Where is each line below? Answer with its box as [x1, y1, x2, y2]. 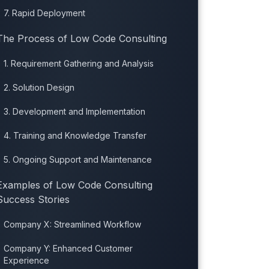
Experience [3, 255, 49, 266]
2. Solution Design [3, 82, 74, 93]
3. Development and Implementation [3, 106, 145, 117]
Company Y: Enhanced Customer [3, 243, 133, 254]
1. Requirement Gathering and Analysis [3, 58, 154, 69]
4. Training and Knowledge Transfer [3, 130, 147, 141]
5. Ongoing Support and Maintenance [3, 154, 152, 165]
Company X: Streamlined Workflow [3, 219, 141, 230]
